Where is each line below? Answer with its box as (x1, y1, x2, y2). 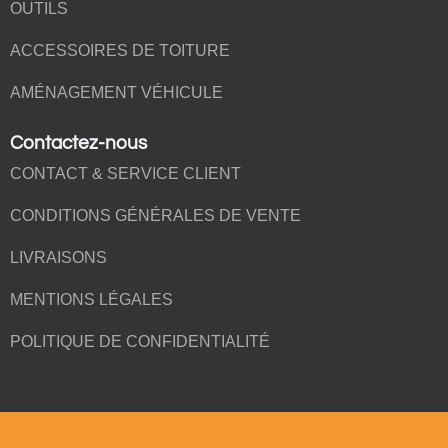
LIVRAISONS (10, 249, 107, 267)
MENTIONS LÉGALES (10, 291, 173, 309)
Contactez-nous (10, 133, 147, 154)
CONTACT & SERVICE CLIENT (10, 165, 241, 183)
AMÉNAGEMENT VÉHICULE (10, 84, 223, 102)
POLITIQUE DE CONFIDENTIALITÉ (10, 333, 270, 351)
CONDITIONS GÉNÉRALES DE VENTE (10, 207, 301, 225)
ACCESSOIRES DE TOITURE (10, 42, 230, 60)
